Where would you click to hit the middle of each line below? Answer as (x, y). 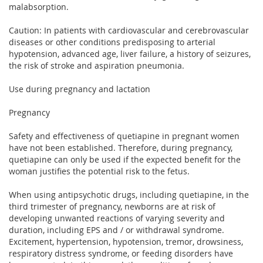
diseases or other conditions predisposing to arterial (112, 42)
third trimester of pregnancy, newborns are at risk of (112, 206)
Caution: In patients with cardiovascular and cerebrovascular (129, 30)
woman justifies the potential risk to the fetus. (99, 171)
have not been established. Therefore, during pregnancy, (121, 147)
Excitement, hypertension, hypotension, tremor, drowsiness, (126, 241)
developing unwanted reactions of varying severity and (117, 218)
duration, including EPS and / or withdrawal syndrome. (117, 230)
